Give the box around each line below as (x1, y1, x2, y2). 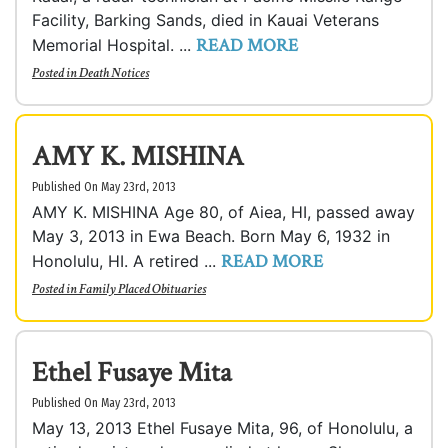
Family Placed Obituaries (79, 280, 206, 298)
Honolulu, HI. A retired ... (32, 251, 221, 271)
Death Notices (79, 64, 149, 82)
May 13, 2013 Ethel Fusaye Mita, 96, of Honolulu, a (32, 418, 413, 438)
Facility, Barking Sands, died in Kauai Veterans (32, 10, 379, 30)
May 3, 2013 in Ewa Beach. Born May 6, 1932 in (32, 226, 390, 246)
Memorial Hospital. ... (32, 35, 196, 55)
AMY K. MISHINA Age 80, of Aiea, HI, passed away (32, 202, 415, 222)
